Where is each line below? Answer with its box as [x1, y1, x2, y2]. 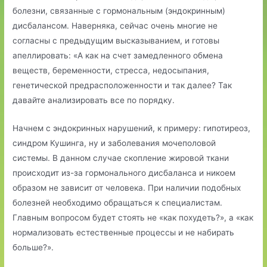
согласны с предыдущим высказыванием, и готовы [13, 35, 220, 45]
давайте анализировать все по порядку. [13, 95, 175, 105]
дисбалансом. [13, 20, 72, 30]
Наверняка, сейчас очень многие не [72, 20, 218, 30]
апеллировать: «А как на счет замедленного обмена [13, 50, 223, 60]
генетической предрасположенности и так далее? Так [13, 80, 232, 90]
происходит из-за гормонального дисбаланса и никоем [13, 167, 236, 178]
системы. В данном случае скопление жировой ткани [13, 153, 229, 163]
